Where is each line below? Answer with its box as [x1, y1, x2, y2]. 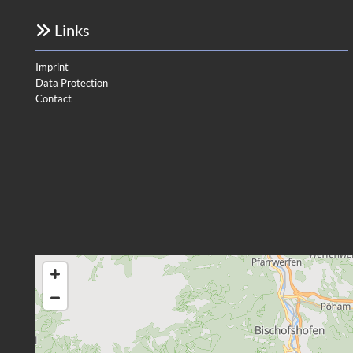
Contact [35, 91, 72, 105]
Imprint [35, 60, 69, 73]
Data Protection [35, 76, 108, 89]
